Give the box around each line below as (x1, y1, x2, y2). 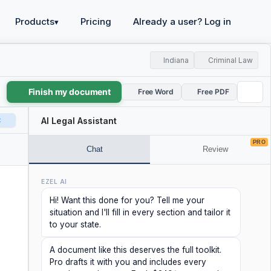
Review (203, 145, 228, 154)
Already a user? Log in (133, 16, 231, 27)
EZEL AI (41, 178, 67, 185)
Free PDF (197, 87, 229, 96)
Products (15, 16, 54, 27)
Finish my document (28, 87, 111, 97)
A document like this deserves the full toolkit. (50, 245, 221, 255)
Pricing (80, 16, 111, 27)
